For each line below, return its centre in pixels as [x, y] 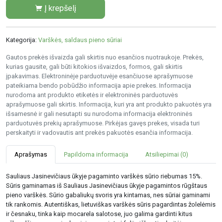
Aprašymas [31, 155]
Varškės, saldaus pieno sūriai [80, 40]
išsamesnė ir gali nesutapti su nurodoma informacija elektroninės [99, 114]
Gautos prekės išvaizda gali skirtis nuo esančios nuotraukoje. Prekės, [105, 57]
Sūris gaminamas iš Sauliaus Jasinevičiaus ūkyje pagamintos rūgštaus [107, 186]
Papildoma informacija [96, 155]
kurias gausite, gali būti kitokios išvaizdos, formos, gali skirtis [94, 67]
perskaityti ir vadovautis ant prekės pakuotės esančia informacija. [99, 133]
